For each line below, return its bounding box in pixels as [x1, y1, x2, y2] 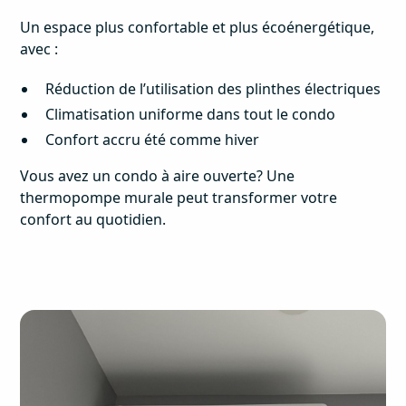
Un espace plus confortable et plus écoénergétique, [20, 17, 375, 38]
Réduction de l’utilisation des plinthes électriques [45, 79, 382, 100]
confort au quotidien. [20, 209, 167, 230]
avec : [20, 39, 59, 60]
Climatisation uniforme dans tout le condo [45, 104, 336, 125]
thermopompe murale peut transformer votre [20, 188, 338, 208]
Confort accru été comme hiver [45, 130, 260, 150]
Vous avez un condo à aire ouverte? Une [20, 166, 295, 187]
